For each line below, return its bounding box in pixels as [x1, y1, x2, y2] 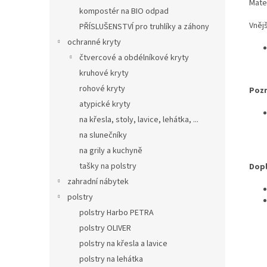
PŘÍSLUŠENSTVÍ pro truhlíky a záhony [79, 20, 209, 33]
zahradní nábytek [67, 175, 129, 188]
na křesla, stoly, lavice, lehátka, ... [79, 113, 198, 126]
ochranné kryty [67, 36, 121, 48]
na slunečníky [79, 129, 127, 141]
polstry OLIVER [79, 222, 131, 234]
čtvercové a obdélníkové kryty [79, 51, 189, 64]
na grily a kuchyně [79, 144, 142, 157]
